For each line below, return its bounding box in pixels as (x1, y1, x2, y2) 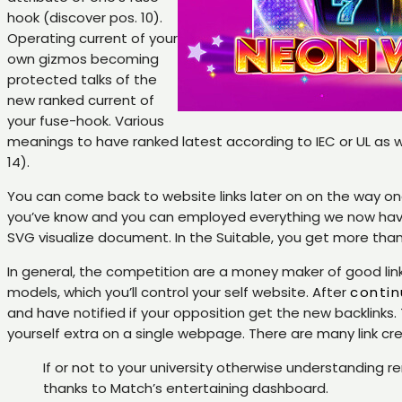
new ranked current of (7, 91, 154, 110)
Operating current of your (7, 29, 178, 48)
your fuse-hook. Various (7, 111, 164, 131)
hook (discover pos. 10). (7, 8, 162, 28)
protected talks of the (7, 70, 157, 90)
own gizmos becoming (7, 49, 159, 69)
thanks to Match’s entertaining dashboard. (43, 379, 328, 398)
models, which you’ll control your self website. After (7, 283, 350, 302)
